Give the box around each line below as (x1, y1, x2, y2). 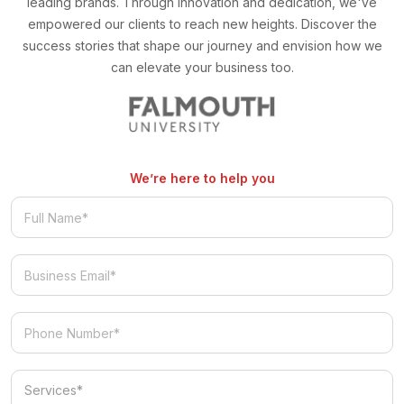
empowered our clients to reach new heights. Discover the (27, 16, 377, 32)
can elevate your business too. (110, 60, 294, 76)
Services (201, 371, 253, 387)
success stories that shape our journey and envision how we (22, 38, 382, 54)
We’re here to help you (129, 170, 275, 187)
